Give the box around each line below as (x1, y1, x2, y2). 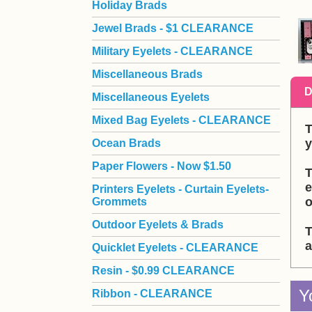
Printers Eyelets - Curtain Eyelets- (92, 183, 269, 195)
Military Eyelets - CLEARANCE (92, 45, 253, 57)
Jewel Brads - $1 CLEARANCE (92, 22, 253, 34)
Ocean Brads (92, 137, 161, 149)
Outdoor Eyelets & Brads (92, 219, 224, 231)
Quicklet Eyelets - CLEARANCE (92, 242, 258, 253)
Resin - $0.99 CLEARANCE (92, 265, 235, 276)
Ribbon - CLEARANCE (92, 288, 212, 299)
